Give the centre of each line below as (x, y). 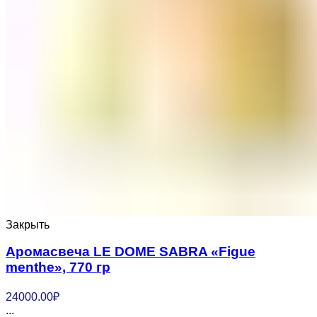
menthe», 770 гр (58, 267)
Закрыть (28, 224)
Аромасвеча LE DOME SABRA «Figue (131, 252)
